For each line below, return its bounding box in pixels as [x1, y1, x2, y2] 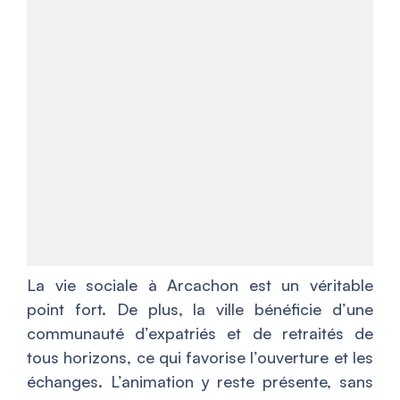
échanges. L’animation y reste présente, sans [27, 371, 373, 392]
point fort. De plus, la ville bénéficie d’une [27, 299, 373, 320]
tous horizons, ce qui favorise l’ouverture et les [27, 347, 373, 368]
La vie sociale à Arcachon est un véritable [27, 275, 373, 296]
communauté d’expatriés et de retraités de [27, 323, 373, 344]
